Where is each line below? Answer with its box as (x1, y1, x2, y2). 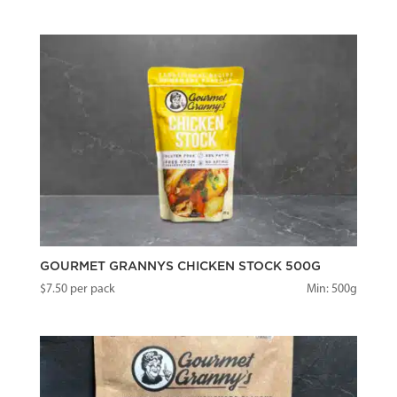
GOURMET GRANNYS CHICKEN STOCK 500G (39, 261, 321, 274)
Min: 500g (307, 283, 358, 297)
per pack (66, 283, 115, 297)
